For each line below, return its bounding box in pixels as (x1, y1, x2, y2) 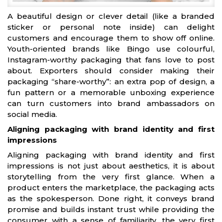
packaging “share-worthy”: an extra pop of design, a (7, 77, 215, 87)
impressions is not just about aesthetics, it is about (7, 161, 215, 171)
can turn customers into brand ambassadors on (7, 99, 215, 109)
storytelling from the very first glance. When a (7, 172, 215, 182)
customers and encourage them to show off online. (7, 33, 215, 43)
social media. (7, 110, 57, 119)
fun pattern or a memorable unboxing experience (7, 88, 215, 98)
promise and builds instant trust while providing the (7, 205, 215, 215)
